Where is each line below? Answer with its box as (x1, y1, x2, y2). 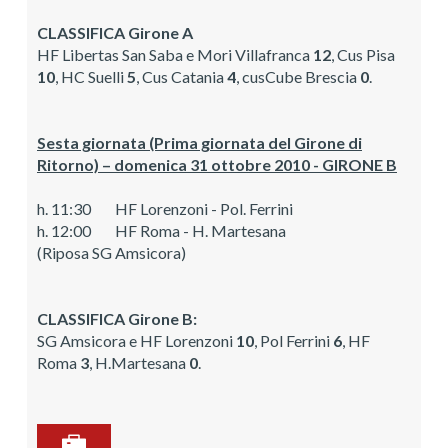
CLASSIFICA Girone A (37, 22, 193, 42)
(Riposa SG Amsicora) (37, 242, 186, 262)
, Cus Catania (136, 66, 227, 86)
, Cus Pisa (331, 44, 395, 64)
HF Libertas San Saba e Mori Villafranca (37, 44, 313, 64)
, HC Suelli (55, 66, 127, 86)
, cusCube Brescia (236, 66, 360, 86)
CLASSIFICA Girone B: (37, 308, 197, 328)
